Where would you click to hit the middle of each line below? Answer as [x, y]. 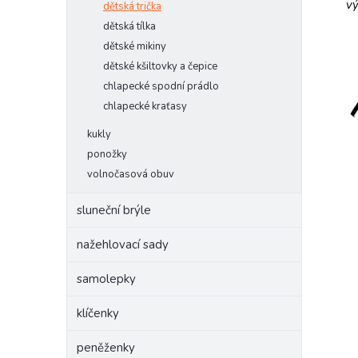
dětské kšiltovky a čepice [160, 66]
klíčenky [98, 313]
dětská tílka [129, 26]
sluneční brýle [114, 210]
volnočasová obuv [131, 174]
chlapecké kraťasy [145, 106]
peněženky [106, 348]
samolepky [106, 279]
